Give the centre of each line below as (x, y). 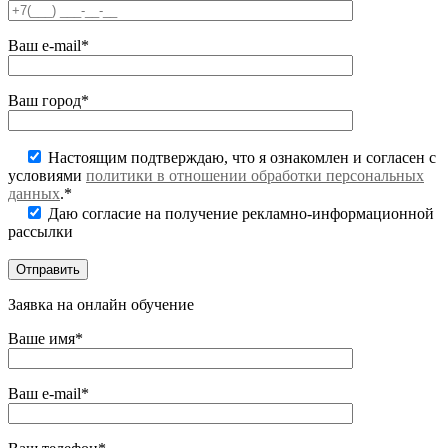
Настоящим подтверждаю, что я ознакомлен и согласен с (240, 158)
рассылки (40, 232)
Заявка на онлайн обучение (101, 305)
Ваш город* (48, 101)
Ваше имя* (45, 339)
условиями (47, 176)
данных (34, 194)
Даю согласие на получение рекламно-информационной (239, 214)
